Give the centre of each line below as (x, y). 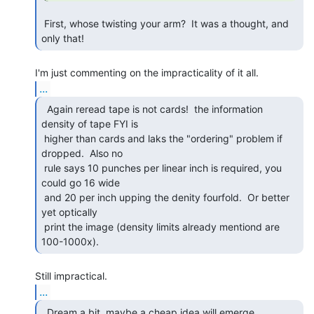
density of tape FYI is (90, 123)
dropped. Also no (82, 153)
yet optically (69, 212)
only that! (64, 38)
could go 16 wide (81, 182)
